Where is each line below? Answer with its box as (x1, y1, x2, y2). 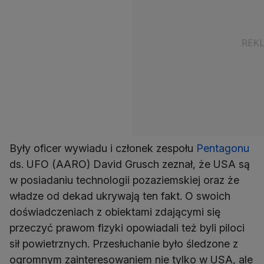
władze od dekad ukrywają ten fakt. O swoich (9, 190, 230, 203)
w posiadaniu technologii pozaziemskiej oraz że (9, 174, 239, 187)
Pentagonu (196, 142, 249, 155)
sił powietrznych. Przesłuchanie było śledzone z (9, 237, 238, 250)
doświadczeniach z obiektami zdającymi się (9, 206, 220, 219)
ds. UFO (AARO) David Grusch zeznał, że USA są (9, 158, 250, 171)
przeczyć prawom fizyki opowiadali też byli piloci (9, 222, 245, 235)
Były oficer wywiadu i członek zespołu (9, 142, 196, 155)
